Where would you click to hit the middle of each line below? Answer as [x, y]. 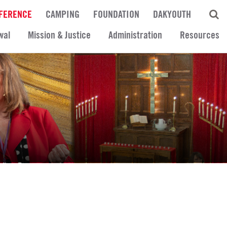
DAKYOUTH [172, 14]
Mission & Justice [59, 35]
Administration [135, 35]
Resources [200, 35]
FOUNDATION [116, 14]
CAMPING [63, 14]
